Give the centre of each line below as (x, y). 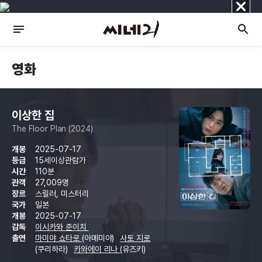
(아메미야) (99, 238)
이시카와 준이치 (62, 227)
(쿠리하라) (53, 249)
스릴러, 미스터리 (62, 194)
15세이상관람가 (61, 160)
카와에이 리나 (97, 249)
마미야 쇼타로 (58, 238)
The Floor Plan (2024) (53, 129)
